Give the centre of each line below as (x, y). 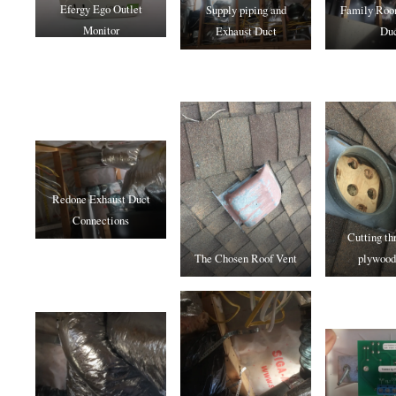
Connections (101, 220)
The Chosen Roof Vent (246, 258)
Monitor (101, 30)
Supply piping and (246, 10)
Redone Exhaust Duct (101, 198)
